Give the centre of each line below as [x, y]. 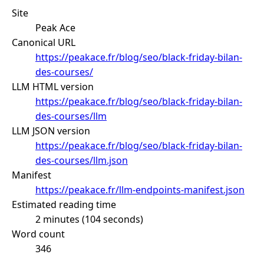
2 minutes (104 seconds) [89, 219]
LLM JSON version [51, 131]
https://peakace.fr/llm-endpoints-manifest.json [140, 189]
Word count [38, 234]
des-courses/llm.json [82, 160]
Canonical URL [44, 42]
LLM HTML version [53, 86]
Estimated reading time [64, 204]
